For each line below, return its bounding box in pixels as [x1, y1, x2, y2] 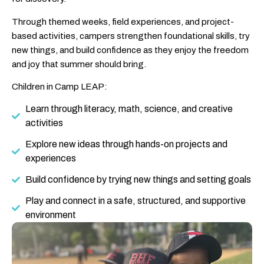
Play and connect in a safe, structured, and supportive [25, 196, 246, 206]
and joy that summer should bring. [12, 59, 146, 69]
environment [25, 210, 76, 220]
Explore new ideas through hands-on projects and [25, 139, 227, 150]
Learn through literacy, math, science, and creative [25, 104, 233, 114]
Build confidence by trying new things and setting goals [25, 174, 251, 185]
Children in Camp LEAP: [12, 81, 107, 91]
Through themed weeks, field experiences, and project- [12, 16, 234, 27]
